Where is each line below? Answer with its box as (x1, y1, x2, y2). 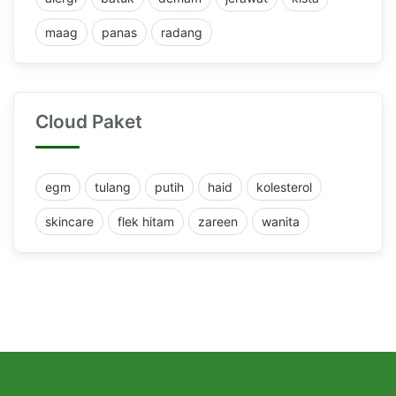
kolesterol (256, 179, 312, 194)
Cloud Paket (35, 110, 142, 133)
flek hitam (118, 213, 174, 229)
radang (161, 24, 202, 40)
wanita (262, 213, 300, 229)
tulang (95, 179, 131, 194)
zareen (198, 213, 238, 229)
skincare (45, 213, 94, 229)
